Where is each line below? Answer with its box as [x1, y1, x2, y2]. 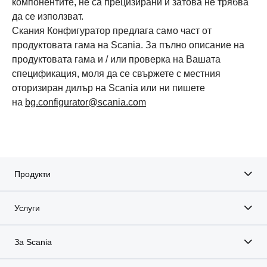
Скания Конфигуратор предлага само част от [12, 26, 212, 36]
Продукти [14, 169, 51, 179]
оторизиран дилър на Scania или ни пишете [12, 83, 205, 93]
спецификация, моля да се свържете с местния [12, 69, 221, 79]
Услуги [14, 203, 40, 213]
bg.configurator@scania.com [25, 97, 146, 107]
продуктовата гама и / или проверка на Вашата [12, 54, 221, 64]
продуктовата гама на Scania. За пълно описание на [12, 40, 244, 50]
